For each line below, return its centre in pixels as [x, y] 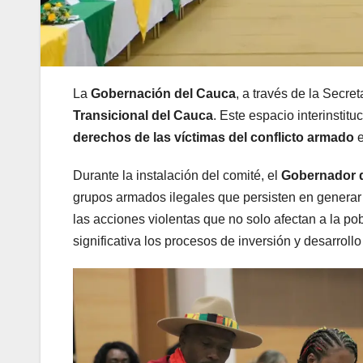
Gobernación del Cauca [163, 94]
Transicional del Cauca [143, 116]
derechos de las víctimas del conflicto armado [214, 138]
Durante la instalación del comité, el [177, 176]
